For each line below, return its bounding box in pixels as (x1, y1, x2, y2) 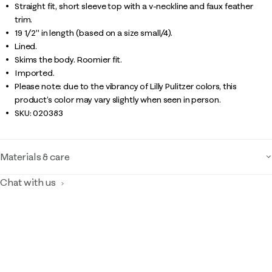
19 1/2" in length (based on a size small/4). (15, 27, 172, 38)
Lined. (15, 41, 38, 52)
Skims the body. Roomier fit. (15, 54, 123, 65)
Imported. (15, 67, 55, 78)
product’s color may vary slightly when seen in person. (15, 94, 221, 105)
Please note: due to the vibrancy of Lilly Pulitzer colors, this (15, 81, 237, 92)
